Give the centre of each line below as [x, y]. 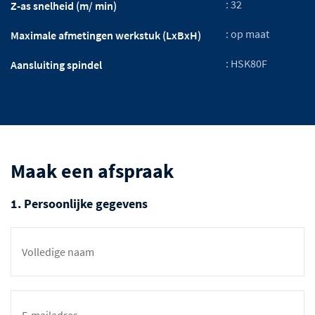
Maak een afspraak [92, 171]
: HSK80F [247, 63]
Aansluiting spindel [56, 64]
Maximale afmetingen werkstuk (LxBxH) [106, 35]
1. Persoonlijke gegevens [79, 203]
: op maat [248, 33]
